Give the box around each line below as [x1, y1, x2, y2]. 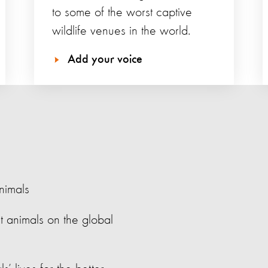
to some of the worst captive [51, 6, 192, 20]
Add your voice [67, 54, 142, 66]
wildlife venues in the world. [51, 25, 190, 38]
